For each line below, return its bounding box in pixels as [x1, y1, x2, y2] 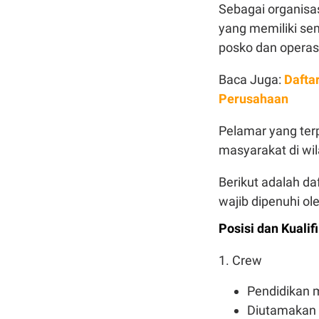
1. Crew [219, 252, 262, 268]
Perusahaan [219, 90, 288, 106]
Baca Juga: [219, 71, 284, 87]
